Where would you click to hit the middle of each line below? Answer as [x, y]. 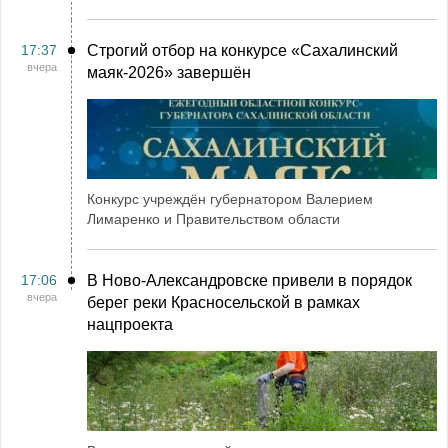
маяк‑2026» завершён [169, 72]
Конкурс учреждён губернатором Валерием [230, 199]
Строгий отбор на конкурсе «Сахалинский [242, 50]
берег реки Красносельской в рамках [223, 302]
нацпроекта [130, 324]
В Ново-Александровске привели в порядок [249, 280]
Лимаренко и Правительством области [213, 219]
